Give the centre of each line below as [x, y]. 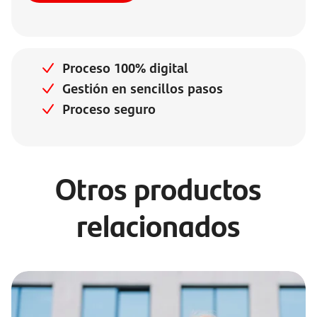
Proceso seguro [109, 109]
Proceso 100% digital [125, 68]
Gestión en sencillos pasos [143, 88]
